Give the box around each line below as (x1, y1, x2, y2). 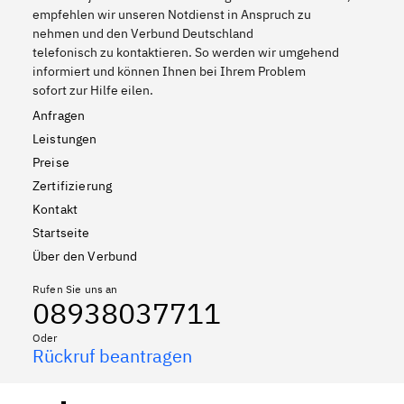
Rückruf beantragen (32, 343, 192, 368)
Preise (32, 153, 69, 170)
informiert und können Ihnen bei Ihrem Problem (32, 62, 306, 79)
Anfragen (32, 106, 86, 124)
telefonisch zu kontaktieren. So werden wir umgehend (32, 43, 339, 60)
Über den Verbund (32, 247, 138, 264)
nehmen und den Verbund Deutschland (32, 24, 253, 41)
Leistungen (32, 130, 97, 147)
